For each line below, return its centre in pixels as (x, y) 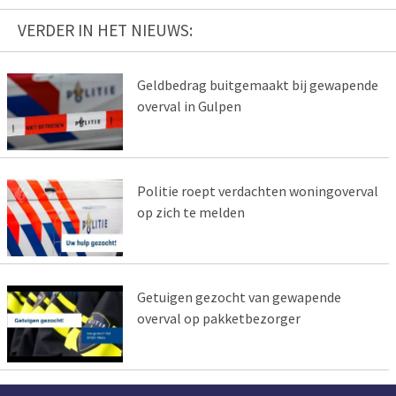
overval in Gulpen (189, 107)
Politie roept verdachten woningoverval (257, 190)
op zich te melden (190, 212)
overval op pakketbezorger (218, 318)
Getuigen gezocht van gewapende (239, 297)
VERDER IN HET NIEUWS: (105, 30)
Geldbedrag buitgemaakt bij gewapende (257, 85)
